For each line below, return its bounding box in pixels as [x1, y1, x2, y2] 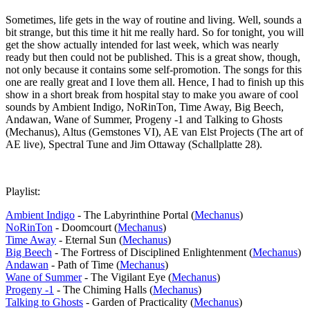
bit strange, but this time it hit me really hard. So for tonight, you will [6, 26, 304, 38]
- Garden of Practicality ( [83, 295, 194, 308]
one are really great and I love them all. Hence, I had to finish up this [6, 75, 304, 88]
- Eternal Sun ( [56, 233, 122, 246]
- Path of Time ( [48, 258, 120, 271]
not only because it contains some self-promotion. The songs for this [6, 63, 302, 75]
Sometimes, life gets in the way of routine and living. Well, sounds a [6, 13, 302, 26]
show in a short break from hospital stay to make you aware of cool [6, 88, 298, 100]
